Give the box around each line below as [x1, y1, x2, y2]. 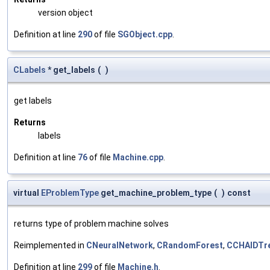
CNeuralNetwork [86, 240, 153, 250]
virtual [13, 187, 41, 198]
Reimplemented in [14, 240, 86, 250]
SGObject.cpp [118, 29, 172, 39]
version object [38, 7, 93, 17]
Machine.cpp [113, 152, 163, 162]
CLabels [13, 64, 46, 75]
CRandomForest [157, 240, 223, 250]
